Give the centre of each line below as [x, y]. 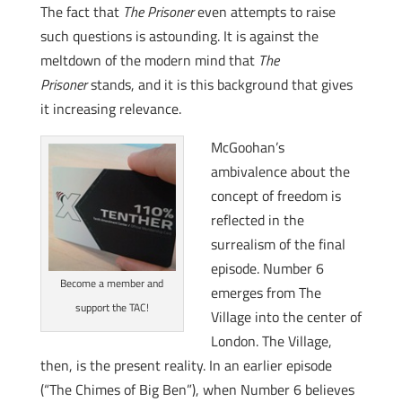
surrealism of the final [278, 244]
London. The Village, [271, 341]
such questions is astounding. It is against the [179, 36]
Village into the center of [286, 317]
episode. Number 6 [267, 268]
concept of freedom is [275, 196]
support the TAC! [112, 307]
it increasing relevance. [110, 109]
